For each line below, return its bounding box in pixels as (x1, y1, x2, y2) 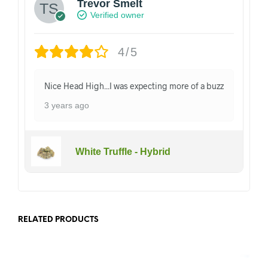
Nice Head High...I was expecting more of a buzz (44, 81, 224, 92)
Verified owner (90, 10, 144, 20)
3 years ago (44, 100, 89, 111)
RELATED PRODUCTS (18, 216, 99, 224)
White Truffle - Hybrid (75, 146, 170, 157)
